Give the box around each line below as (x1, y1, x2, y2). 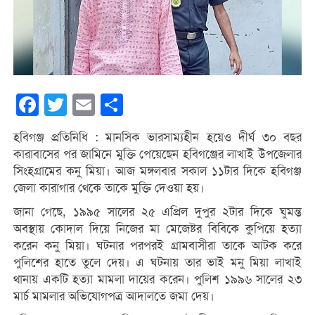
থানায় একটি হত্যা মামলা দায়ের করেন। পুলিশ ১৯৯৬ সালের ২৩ (13, 271, 302, 287)
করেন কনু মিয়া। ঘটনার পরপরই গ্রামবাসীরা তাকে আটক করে (13, 238, 302, 253)
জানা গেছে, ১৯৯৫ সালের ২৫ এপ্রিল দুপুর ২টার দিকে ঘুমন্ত (13, 204, 302, 219)
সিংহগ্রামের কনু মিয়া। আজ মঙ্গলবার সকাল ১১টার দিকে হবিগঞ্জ (13, 163, 302, 179)
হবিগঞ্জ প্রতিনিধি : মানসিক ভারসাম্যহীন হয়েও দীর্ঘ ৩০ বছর (13, 129, 302, 145)
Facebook (38, 97, 89, 112)
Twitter (66, 97, 101, 112)
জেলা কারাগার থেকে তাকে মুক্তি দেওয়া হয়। (13, 180, 205, 195)
